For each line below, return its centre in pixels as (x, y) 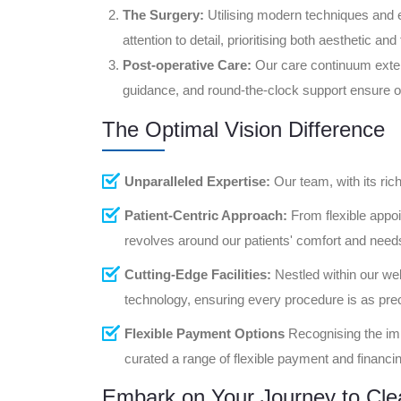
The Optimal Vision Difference (243, 129)
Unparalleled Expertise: (197, 181)
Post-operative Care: (187, 64)
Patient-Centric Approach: (206, 215)
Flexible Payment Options (205, 333)
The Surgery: (163, 14)
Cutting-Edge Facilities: (198, 274)
